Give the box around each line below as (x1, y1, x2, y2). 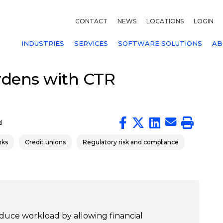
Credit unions (25, 138, 66, 146)
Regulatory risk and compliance (83, 138, 179, 146)
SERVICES (74, 39, 108, 47)
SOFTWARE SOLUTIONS (118, 39, 202, 47)
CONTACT (75, 17, 108, 25)
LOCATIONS (146, 17, 184, 25)
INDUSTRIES (21, 39, 64, 47)
